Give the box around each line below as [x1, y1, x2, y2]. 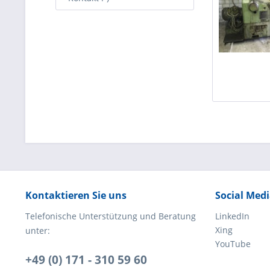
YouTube [215, 238, 251, 250]
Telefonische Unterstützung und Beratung [25, 210, 196, 222]
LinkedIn [215, 210, 250, 222]
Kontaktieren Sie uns [25, 189, 127, 202]
